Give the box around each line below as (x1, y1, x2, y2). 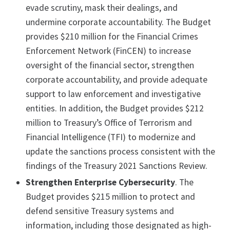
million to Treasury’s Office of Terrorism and (26, 117, 192, 129)
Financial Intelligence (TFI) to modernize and (26, 131, 196, 143)
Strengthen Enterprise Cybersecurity (26, 177, 175, 188)
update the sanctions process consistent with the (26, 146, 215, 158)
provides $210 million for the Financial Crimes (26, 31, 198, 43)
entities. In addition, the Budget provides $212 (26, 103, 204, 114)
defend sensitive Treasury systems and (26, 205, 174, 217)
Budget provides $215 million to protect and (26, 191, 195, 203)
